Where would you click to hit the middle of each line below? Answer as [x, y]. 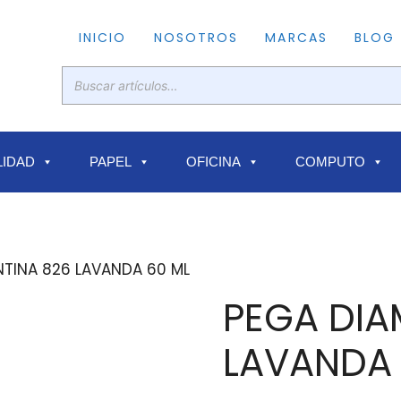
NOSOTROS [196, 38]
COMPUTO [330, 162]
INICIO [102, 38]
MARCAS [296, 38]
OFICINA [213, 162]
